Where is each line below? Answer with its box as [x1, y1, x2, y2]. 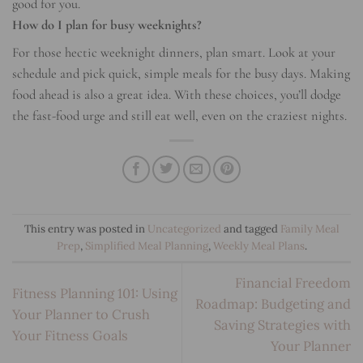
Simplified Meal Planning [84, 238, 208, 253]
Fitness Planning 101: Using [12, 284, 177, 303]
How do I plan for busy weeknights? [12, 16, 202, 33]
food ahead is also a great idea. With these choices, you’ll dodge [12, 86, 341, 103]
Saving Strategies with [214, 316, 351, 335]
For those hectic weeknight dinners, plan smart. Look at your [12, 44, 335, 61]
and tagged [220, 221, 280, 236]
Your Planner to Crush [12, 305, 150, 324]
